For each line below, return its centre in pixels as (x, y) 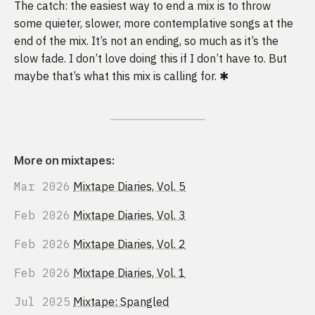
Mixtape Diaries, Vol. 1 (129, 273)
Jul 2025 (42, 302)
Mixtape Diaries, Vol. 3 (129, 216)
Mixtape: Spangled (121, 302)
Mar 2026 (42, 187)
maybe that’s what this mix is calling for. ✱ (121, 76)
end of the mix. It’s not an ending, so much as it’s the (146, 41)
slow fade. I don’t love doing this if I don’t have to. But (150, 59)
